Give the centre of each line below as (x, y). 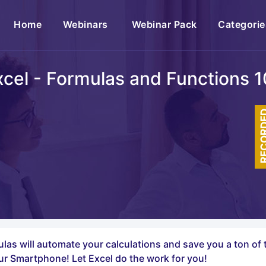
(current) (63, 24)
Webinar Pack (164, 24)
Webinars (87, 24)
